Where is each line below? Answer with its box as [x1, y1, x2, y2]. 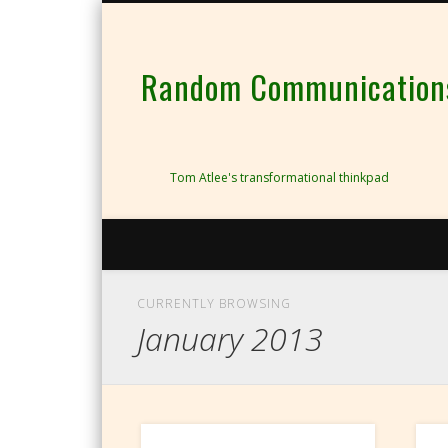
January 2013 [137, 317, 324, 361]
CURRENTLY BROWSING [137, 295, 292, 313]
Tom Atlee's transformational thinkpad [170, 169, 390, 187]
